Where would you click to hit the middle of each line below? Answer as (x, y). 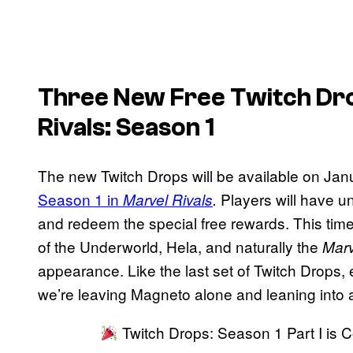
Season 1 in (80, 199)
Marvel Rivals (168, 199)
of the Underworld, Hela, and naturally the (180, 246)
